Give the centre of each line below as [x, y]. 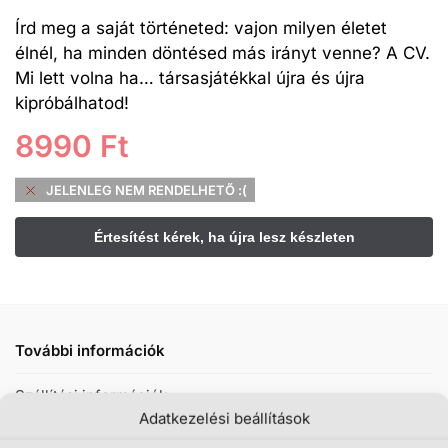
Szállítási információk [91, 396]
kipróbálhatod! [72, 102]
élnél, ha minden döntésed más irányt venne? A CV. [222, 52]
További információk [90, 350]
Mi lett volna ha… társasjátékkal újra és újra [190, 77]
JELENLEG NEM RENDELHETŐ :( [146, 189]
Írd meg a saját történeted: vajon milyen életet [201, 27]
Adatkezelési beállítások [224, 418]
